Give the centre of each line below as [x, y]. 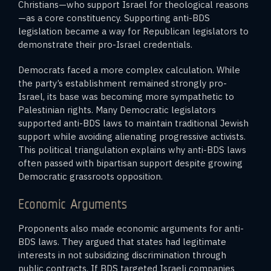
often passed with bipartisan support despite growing [130, 163]
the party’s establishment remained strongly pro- [122, 83]
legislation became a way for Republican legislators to [133, 31]
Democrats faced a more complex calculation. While [129, 70]
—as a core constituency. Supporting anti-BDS [114, 18]
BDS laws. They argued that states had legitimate [122, 241]
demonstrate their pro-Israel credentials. [105, 44]
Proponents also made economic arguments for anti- [131, 228]
